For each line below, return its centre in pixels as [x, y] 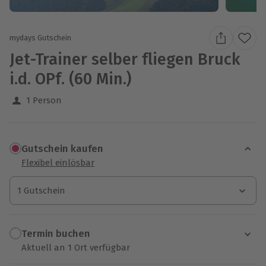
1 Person [44, 100]
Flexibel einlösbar [58, 162]
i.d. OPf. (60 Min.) [70, 79]
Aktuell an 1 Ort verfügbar [76, 247]
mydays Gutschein [40, 38]
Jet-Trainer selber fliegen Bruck [125, 59]
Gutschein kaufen [62, 149]
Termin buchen [56, 234]
